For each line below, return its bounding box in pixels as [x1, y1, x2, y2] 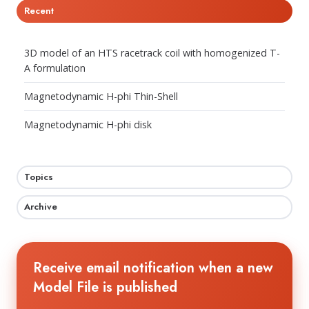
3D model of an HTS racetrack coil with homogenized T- [23, 46, 280, 60]
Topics [23, 170, 53, 184]
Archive [23, 200, 57, 214]
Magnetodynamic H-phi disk [23, 117, 152, 131]
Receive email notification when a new [33, 257, 273, 278]
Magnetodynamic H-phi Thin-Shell [23, 89, 178, 103]
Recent [23, 3, 54, 17]
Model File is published [33, 277, 177, 297]
